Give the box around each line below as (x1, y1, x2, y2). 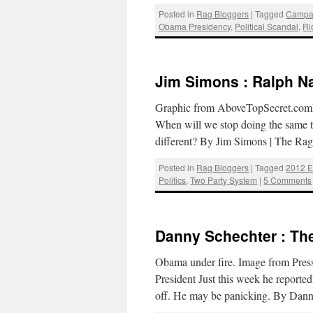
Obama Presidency (159, 20, 231, 32)
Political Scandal (235, 20, 299, 32)
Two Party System (190, 174, 258, 187)
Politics (159, 174, 187, 187)
